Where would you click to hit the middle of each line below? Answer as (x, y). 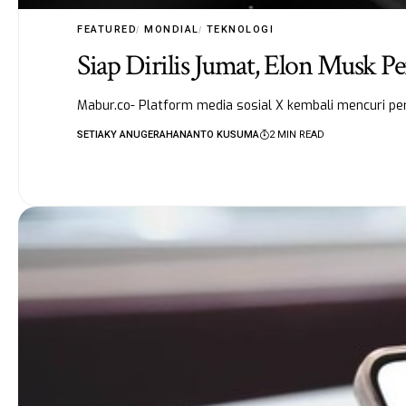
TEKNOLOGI (240, 29)
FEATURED (107, 29)
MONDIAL (172, 29)
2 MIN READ (297, 134)
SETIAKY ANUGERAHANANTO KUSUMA (169, 134)
